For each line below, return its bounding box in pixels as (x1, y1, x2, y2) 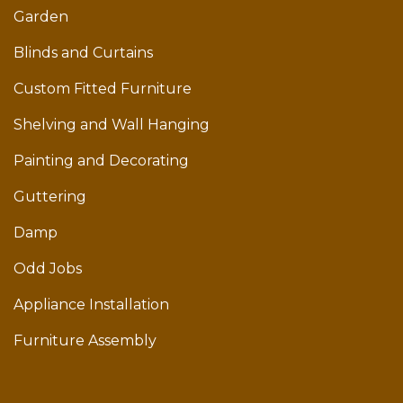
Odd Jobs (13, 260, 82, 278)
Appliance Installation (13, 296, 169, 314)
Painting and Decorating (13, 152, 189, 170)
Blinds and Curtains (13, 44, 153, 62)
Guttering (13, 188, 86, 206)
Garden (13, 8, 68, 26)
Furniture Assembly (13, 332, 157, 350)
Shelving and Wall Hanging (13, 116, 210, 134)
